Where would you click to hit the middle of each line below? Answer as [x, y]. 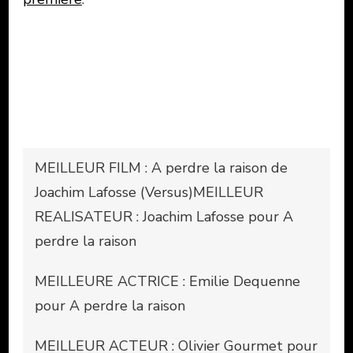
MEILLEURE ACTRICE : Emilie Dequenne [167, 281]
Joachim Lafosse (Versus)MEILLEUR [149, 192]
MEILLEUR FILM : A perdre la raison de [161, 167]
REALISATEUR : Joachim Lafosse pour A [164, 216]
